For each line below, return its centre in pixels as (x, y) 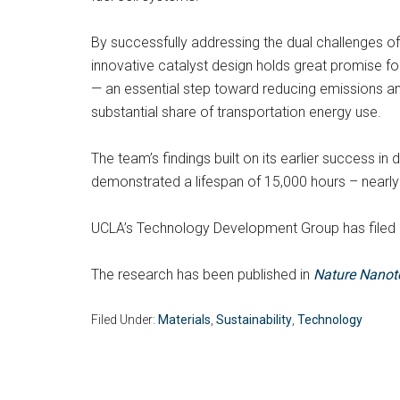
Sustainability (254, 320)
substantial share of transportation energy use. (236, 112)
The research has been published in (202, 275)
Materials (184, 320)
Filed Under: (125, 320)
